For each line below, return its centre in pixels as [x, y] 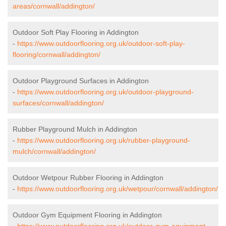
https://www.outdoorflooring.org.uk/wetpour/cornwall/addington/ [118, 189]
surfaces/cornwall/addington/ [58, 103]
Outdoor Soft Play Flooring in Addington [76, 33]
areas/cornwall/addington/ [54, 6]
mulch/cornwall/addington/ [54, 152]
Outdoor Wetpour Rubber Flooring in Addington [88, 178]
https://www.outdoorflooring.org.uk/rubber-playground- [104, 140]
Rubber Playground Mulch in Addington [75, 129]
